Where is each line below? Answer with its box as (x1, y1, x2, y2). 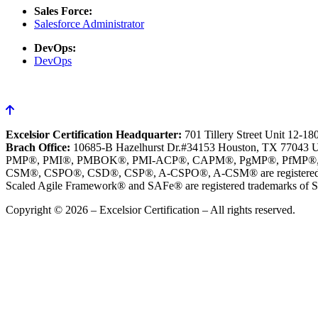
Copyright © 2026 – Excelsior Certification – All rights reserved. (6, 203, 295, 216)
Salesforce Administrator (34, 17, 144, 30)
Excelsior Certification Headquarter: (6, 128, 182, 141)
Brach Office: (6, 141, 70, 153)
